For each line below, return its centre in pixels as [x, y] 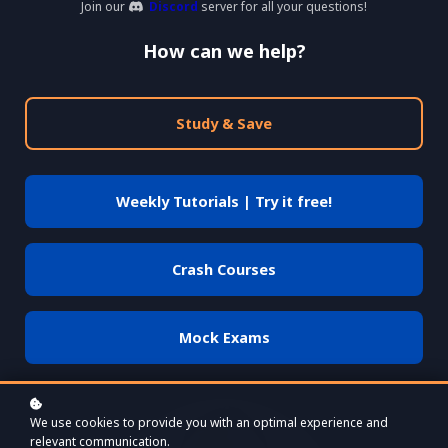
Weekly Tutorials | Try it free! [224, 201]
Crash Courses [224, 269]
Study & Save [224, 123]
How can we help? [224, 50]
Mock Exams [224, 337]
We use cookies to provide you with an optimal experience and [209, 422]
